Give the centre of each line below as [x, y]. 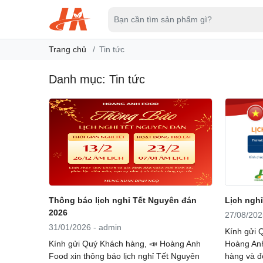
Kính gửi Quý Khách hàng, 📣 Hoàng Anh [124, 243]
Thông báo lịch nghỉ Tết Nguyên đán [122, 200]
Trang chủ [67, 50]
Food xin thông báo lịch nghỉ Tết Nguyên [124, 256]
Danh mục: [79, 80]
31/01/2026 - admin [85, 227]
